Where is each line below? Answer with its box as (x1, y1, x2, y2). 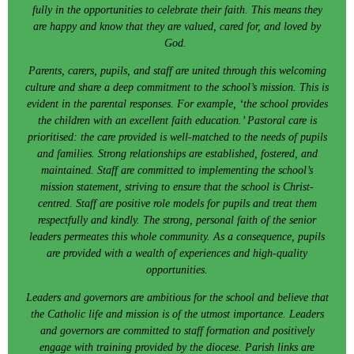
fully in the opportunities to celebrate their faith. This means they (32, 3, 322, 16)
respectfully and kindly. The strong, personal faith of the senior (38, 213, 316, 226)
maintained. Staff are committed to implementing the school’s (41, 164, 313, 176)
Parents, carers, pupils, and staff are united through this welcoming (28, 64, 326, 77)
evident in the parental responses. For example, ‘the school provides (26, 97, 328, 110)
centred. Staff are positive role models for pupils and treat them (37, 197, 317, 209)
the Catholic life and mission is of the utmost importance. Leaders (30, 307, 324, 320)
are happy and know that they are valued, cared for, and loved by (33, 20, 321, 32)
